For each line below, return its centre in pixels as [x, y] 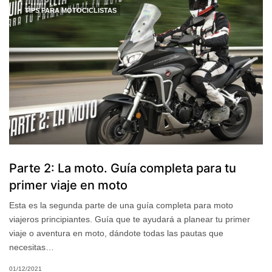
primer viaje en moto [68, 185]
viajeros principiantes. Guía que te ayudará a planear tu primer [130, 219]
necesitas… [32, 247]
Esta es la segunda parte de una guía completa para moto [121, 205]
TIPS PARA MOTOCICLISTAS [71, 10]
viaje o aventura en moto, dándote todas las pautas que [117, 233]
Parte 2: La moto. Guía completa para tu [123, 168]
